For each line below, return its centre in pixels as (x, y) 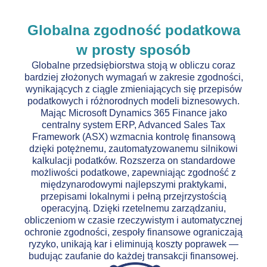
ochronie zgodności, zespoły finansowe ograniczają (133, 232)
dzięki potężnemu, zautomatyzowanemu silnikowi (133, 149)
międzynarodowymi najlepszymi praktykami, (133, 185)
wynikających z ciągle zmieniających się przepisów (133, 89)
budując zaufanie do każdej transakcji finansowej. (133, 256)
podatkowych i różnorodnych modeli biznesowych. (133, 101)
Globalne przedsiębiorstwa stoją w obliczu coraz (133, 66)
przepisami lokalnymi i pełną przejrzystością (133, 197)
